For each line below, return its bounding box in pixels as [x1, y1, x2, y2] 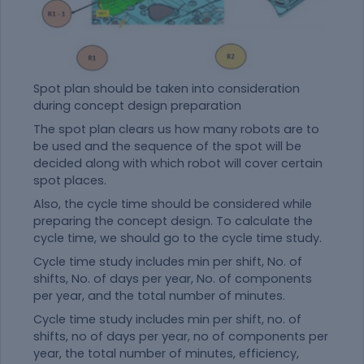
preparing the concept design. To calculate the [33, 212, 313, 229]
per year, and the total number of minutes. [33, 287, 285, 304]
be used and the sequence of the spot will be [33, 137, 301, 154]
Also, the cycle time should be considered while [33, 195, 312, 212]
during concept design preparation [33, 97, 241, 114]
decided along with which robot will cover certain [33, 154, 323, 171]
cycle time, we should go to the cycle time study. [33, 229, 322, 246]
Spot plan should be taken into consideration [33, 80, 300, 97]
